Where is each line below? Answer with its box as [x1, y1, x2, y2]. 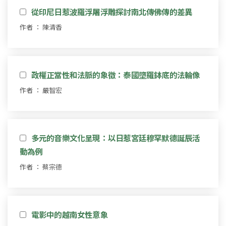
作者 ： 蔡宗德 [20, 161, 62, 172]
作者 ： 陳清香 [20, 22, 62, 32]
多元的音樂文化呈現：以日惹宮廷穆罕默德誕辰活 [31, 132, 200, 143]
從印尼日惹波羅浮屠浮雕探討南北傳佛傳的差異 [31, 6, 193, 17]
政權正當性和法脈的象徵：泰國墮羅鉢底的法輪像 [31, 69, 200, 80]
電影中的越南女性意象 [31, 208, 108, 220]
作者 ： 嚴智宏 [20, 85, 62, 95]
